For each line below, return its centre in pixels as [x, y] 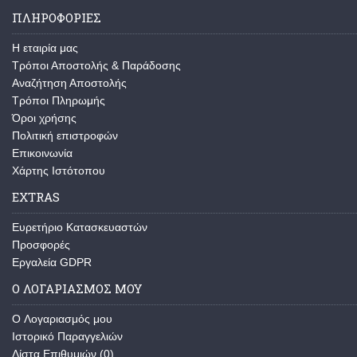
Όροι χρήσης [44, 118]
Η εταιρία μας [45, 48]
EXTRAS [36, 197]
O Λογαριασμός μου [62, 319]
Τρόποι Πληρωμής [59, 101]
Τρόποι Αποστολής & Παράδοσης [96, 66]
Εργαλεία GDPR [52, 263]
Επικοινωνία [42, 153]
